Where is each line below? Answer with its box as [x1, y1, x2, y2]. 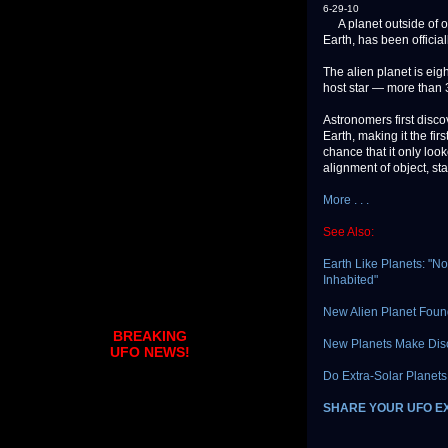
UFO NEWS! [110, 344, 190, 361]
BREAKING [113, 328, 187, 345]
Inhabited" [323, 273, 378, 288]
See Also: [323, 225, 374, 240]
